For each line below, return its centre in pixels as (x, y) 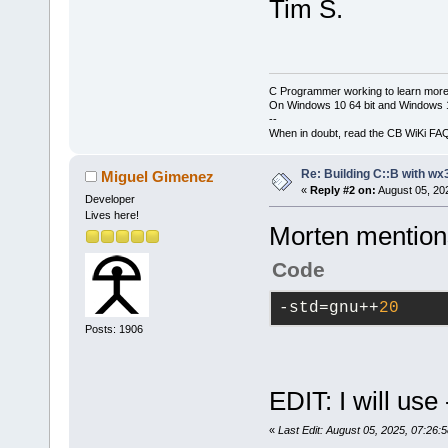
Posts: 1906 (113, 328)
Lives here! (111, 215)
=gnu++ (348, 308)
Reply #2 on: (342, 190)
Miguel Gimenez (158, 177)
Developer (109, 199)
